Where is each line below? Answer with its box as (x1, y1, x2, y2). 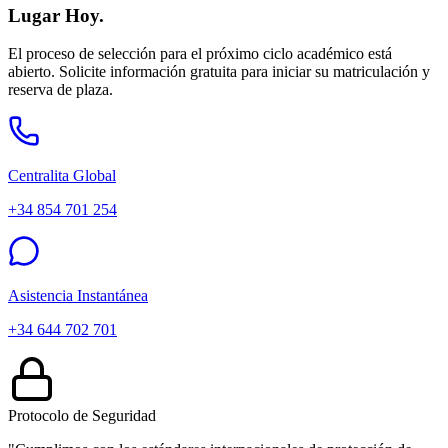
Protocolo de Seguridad (8, 407, 156, 425)
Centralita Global (8, 167, 116, 185)
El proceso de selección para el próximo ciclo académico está (8, 45, 392, 63)
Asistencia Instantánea (8, 287, 148, 305)
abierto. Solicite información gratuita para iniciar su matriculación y (8, 63, 430, 81)
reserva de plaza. (8, 81, 113, 99)
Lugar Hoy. (8, 4, 104, 26)
